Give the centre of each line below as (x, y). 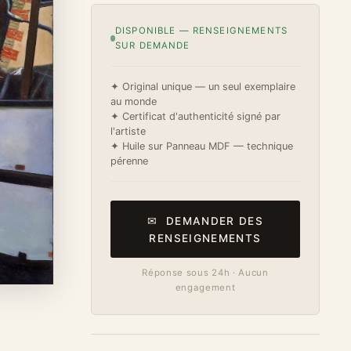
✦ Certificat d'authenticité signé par (195, 117)
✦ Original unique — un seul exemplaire (203, 87)
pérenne (129, 161)
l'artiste (128, 132)
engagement (205, 287)
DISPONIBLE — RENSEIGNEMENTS (201, 31)
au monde (134, 102)
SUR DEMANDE (152, 46)
